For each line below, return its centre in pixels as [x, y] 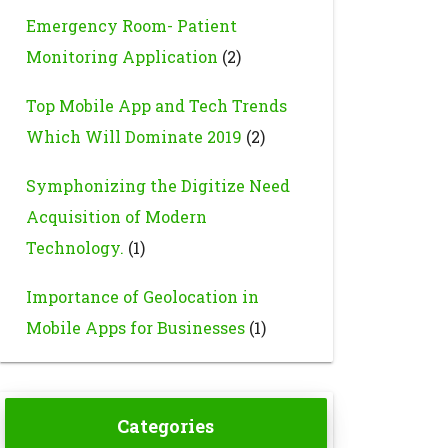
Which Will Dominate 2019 [133, 136]
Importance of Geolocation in [142, 296]
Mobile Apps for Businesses [135, 327]
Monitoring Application [121, 56]
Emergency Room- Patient [131, 25]
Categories [166, 426]
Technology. [74, 247]
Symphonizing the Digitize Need [157, 185]
